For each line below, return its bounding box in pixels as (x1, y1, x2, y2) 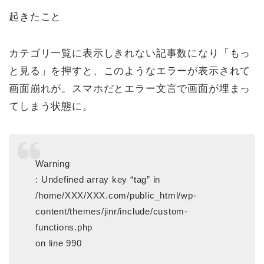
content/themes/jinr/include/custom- (35, 206, 188, 216)
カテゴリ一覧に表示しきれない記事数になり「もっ (9, 47, 251, 59)
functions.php (35, 222, 93, 232)
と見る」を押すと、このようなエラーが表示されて (9, 65, 251, 77)
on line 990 (35, 237, 82, 248)
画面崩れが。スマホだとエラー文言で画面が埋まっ (9, 82, 251, 94)
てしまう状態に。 (9, 100, 93, 112)
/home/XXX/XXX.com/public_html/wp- (35, 190, 197, 200)
